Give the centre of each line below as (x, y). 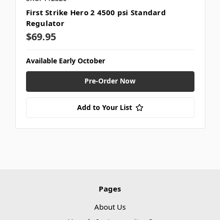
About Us (110, 207)
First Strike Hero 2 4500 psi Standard (96, 13)
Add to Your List (104, 108)
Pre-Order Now (110, 81)
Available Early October (65, 61)
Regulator (45, 23)
